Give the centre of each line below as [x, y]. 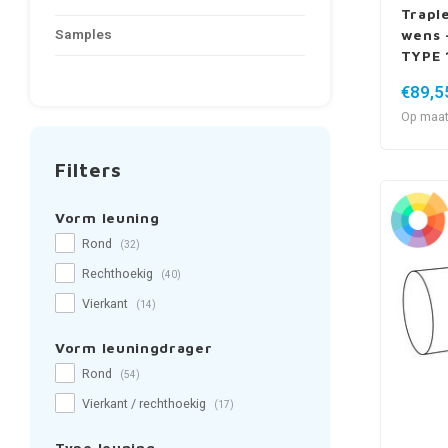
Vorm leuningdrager [134, 347]
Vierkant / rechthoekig [145, 404]
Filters [88, 169]
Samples [83, 35]
